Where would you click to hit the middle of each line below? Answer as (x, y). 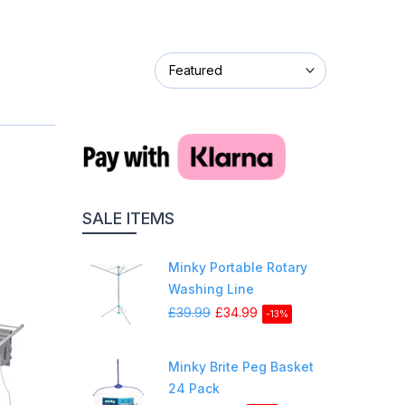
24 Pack (194, 388)
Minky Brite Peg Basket (241, 366)
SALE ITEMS (128, 218)
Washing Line (211, 288)
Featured (196, 71)
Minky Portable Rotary (238, 267)
